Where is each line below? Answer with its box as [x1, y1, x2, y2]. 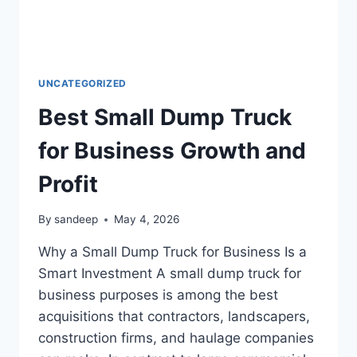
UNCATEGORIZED [38, 76, 127, 89]
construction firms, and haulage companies [38, 330, 314, 347]
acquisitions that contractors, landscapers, [38, 308, 310, 325]
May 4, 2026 [114, 213, 180, 226]
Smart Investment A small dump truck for [38, 265, 301, 282]
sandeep [54, 213, 99, 226]
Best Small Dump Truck [38, 103, 292, 131]
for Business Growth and [38, 136, 306, 164]
